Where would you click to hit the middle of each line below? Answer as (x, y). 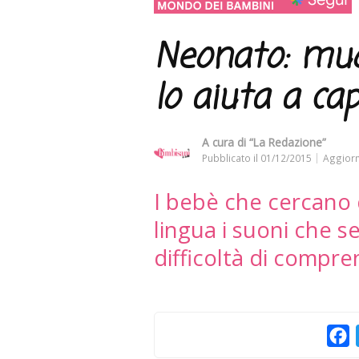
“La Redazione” (288, 142)
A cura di (226, 142)
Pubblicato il (231, 157)
